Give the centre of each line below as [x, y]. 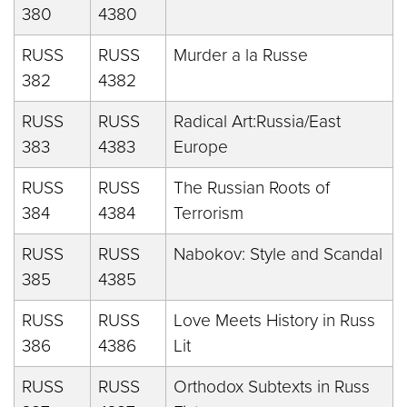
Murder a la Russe [241, 55]
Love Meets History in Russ [274, 320]
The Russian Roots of [252, 188]
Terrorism [208, 213]
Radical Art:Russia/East [257, 121]
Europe [201, 147]
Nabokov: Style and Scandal [278, 254]
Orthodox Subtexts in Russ [272, 387]
